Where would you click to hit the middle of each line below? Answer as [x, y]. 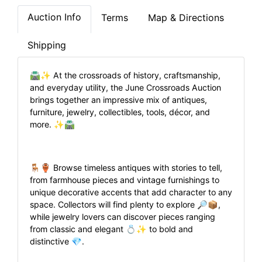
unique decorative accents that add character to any [131, 192]
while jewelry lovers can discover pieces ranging [123, 216]
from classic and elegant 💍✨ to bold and [111, 229]
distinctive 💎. [57, 241]
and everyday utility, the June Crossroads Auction [125, 87]
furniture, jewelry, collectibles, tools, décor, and [120, 112]
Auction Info [54, 17]
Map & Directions [186, 17]
